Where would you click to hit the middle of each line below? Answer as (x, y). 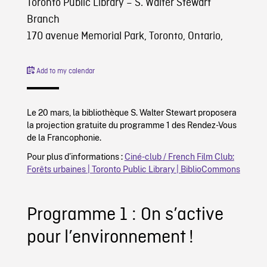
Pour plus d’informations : (75, 157)
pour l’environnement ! (110, 238)
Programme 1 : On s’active (125, 215)
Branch (43, 20)
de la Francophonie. (64, 138)
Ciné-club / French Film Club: (179, 157)
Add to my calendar (64, 72)
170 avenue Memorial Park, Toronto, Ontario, (125, 37)
